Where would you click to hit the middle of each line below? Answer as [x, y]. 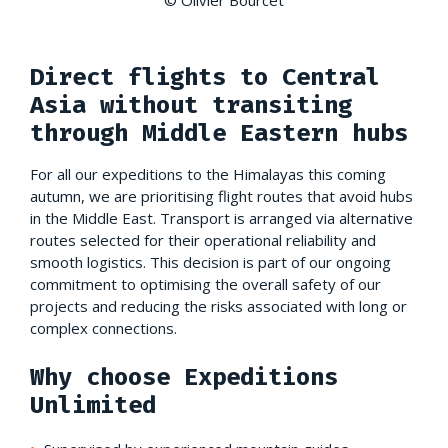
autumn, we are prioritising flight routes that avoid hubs [221, 195]
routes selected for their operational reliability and [203, 239]
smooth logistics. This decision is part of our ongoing [210, 261]
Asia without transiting [191, 104]
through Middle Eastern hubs [219, 132]
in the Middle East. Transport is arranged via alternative [221, 217]
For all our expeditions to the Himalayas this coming [208, 173]
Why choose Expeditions [184, 376]
